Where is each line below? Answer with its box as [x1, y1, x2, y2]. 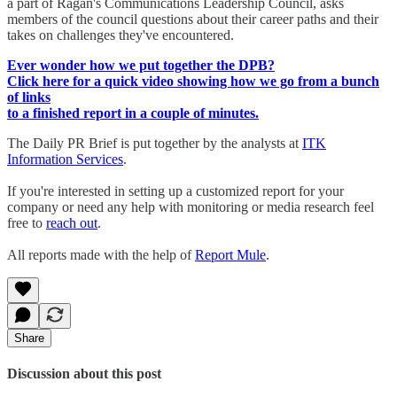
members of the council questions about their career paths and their [7, 11, 378, 27]
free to [7, 214, 46, 230]
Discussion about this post [7, 365, 161, 381]
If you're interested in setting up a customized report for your [7, 183, 344, 198]
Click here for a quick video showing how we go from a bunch [7, 73, 379, 89]
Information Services [7, 151, 123, 167]
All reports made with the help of [7, 246, 195, 262]
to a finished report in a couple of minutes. [7, 105, 259, 121]
